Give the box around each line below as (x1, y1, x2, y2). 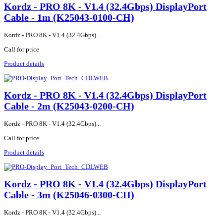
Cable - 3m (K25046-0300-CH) (4, 190, 134, 201)
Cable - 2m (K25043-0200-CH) (4, 101, 134, 111)
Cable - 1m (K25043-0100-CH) (4, 12, 134, 23)
